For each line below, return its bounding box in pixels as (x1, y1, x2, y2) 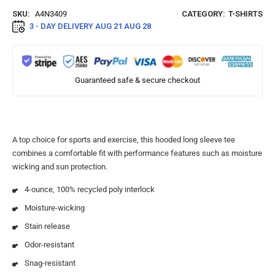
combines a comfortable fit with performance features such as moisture (12, 148, 262, 158)
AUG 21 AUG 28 (95, 21, 151, 31)
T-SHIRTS (228, 9, 263, 19)
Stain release (25, 221, 70, 231)
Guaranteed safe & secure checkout (75, 75, 200, 85)
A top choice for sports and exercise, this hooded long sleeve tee (12, 134, 235, 144)
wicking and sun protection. (12, 161, 107, 171)
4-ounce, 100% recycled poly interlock (25, 184, 155, 194)
